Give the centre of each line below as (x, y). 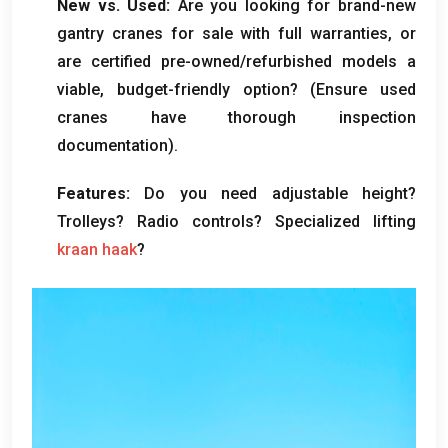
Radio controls (195, 221)
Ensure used (366, 89)
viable (78, 89)
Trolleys (86, 221)
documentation (112, 145)
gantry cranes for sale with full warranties (223, 33)
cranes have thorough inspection (236, 117)
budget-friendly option (203, 89)
